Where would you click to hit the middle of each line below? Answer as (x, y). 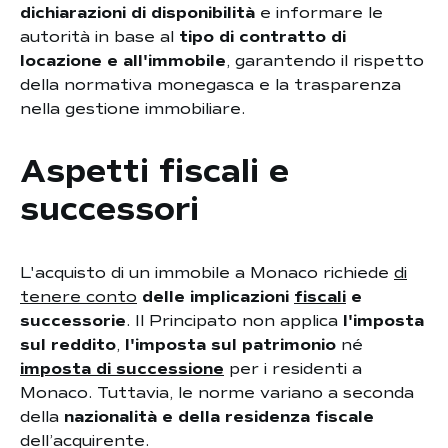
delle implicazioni (213, 297)
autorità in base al (99, 37)
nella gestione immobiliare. (132, 109)
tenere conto (78, 297)
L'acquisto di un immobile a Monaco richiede (207, 273)
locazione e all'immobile (123, 61)
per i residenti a (293, 369)
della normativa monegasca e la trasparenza (210, 85)
